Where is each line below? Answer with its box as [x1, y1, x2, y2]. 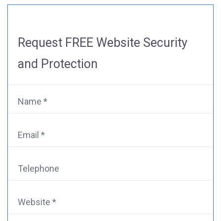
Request [18, 35, 65, 50]
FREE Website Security [65, 35, 187, 50]
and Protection [18, 56, 98, 71]
